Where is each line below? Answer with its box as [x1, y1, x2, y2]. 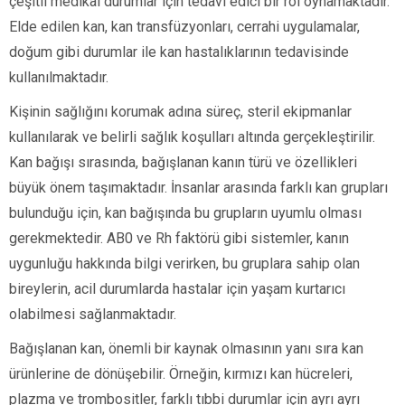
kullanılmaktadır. [9, 68, 108, 86]
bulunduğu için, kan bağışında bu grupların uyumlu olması [9, 203, 362, 221]
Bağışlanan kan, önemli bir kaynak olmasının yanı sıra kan [9, 339, 363, 357]
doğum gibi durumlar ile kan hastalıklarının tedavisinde [9, 42, 349, 61]
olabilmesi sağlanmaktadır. [9, 305, 176, 323]
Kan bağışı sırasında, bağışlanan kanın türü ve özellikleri [9, 153, 357, 171]
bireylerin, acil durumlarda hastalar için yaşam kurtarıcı [9, 279, 345, 297]
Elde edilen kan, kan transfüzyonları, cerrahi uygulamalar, [9, 17, 360, 35]
